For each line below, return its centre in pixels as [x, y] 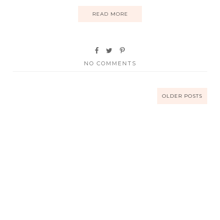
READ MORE [110, 14]
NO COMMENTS [110, 63]
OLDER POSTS [182, 96]
